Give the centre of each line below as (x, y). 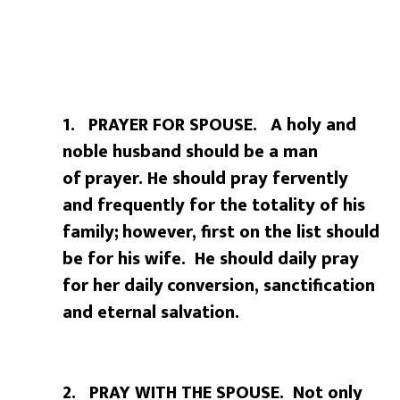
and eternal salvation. (151, 313)
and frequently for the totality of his (214, 206)
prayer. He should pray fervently (217, 179)
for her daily (113, 286)
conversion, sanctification (271, 286)
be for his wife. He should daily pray (211, 259)
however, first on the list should (251, 233)
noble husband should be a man (191, 152)
